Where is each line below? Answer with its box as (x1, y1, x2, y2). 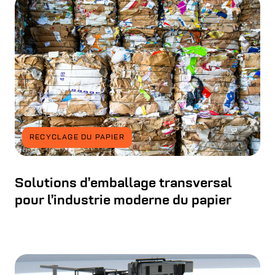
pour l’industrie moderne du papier (15, 194, 231, 209)
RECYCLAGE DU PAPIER (29, 134, 125, 142)
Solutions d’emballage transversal (15, 177, 232, 192)
